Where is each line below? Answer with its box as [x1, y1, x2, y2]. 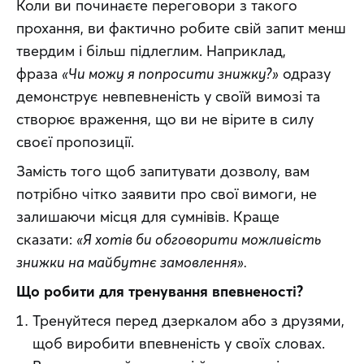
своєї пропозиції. [16, 132, 134, 151]
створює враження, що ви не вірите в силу [16, 110, 314, 128]
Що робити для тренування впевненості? [16, 282, 303, 301]
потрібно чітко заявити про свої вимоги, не [16, 184, 317, 203]
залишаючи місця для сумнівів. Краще [16, 207, 279, 226]
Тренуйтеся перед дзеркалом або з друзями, [32, 311, 344, 330]
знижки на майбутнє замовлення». [16, 253, 247, 271]
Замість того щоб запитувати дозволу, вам [16, 162, 310, 180]
